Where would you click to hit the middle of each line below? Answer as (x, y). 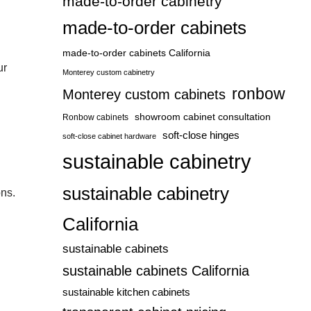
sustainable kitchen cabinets (126, 292)
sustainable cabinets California (155, 271)
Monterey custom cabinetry (108, 72)
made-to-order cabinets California (136, 53)
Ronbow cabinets (95, 117)
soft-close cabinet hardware (109, 136)
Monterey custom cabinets (144, 94)
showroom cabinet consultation (202, 117)
